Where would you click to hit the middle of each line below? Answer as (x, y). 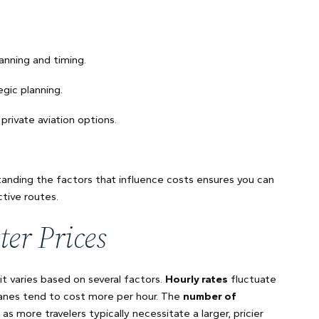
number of (210, 296)
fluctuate (252, 279)
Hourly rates (197, 279)
